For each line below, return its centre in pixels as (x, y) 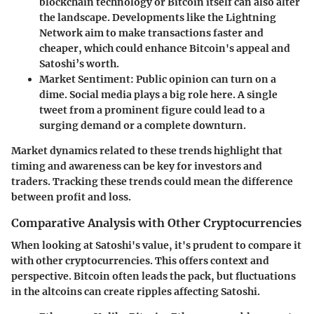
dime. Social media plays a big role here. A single (158, 94)
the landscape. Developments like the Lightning (158, 17)
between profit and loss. (71, 197)
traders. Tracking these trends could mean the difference (152, 181)
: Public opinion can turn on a (203, 79)
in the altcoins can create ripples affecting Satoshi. (136, 291)
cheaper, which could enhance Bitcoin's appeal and (165, 48)
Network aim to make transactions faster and (151, 33)
